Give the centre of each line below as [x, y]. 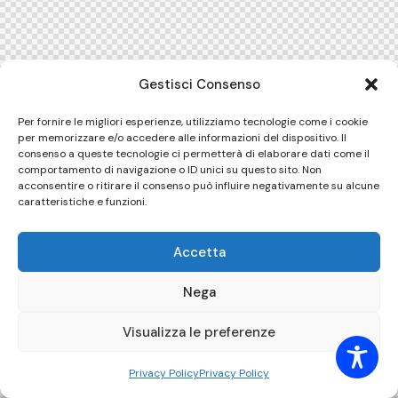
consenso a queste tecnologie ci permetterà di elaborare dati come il [194, 154]
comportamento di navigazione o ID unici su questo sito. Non [170, 170]
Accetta [199, 252]
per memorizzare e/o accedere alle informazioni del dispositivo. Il [182, 138]
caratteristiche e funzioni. [82, 202]
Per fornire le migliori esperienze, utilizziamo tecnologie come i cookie [193, 122]
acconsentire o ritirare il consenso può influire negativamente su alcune [199, 186]
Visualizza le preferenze [199, 332]
